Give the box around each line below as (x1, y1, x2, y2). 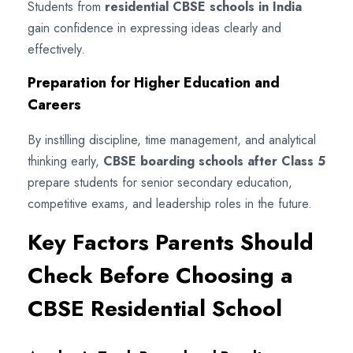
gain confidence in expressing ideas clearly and (28, 18, 281, 37)
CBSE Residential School (28, 292, 282, 325)
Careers (28, 94, 81, 115)
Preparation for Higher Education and (28, 72, 280, 93)
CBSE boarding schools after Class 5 (103, 151, 325, 170)
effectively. (28, 39, 85, 58)
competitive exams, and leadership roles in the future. (28, 194, 312, 213)
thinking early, (28, 151, 103, 170)
